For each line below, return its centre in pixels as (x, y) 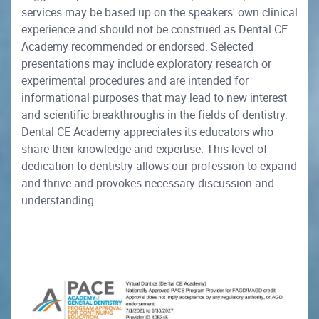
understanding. (61, 200)
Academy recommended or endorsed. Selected (137, 47)
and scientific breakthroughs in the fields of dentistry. (156, 115)
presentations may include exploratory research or (146, 64)
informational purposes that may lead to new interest (154, 98)
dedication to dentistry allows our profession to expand (159, 166)
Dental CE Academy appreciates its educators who (147, 132)
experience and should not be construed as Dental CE (155, 30)
